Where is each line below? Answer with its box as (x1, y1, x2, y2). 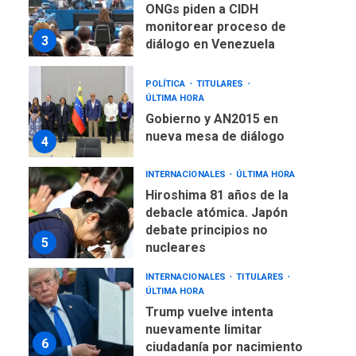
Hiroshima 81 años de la (145, 163, 288, 179)
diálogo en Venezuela (145, 12, 275, 28)
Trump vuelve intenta (145, 280, 273, 296)
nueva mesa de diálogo (145, 104, 284, 120)
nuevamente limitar (145, 297, 262, 313)
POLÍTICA (145, 54, 188, 65)
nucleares (145, 215, 206, 231)
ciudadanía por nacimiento (145, 315, 303, 331)
